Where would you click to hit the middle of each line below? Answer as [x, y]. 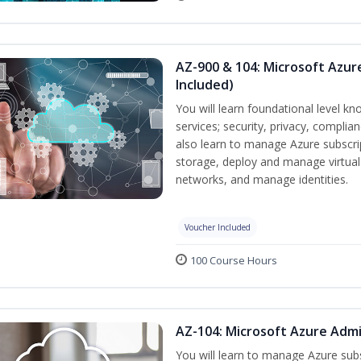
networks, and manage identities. [262, 180]
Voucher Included [218, 228]
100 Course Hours [234, 261]
